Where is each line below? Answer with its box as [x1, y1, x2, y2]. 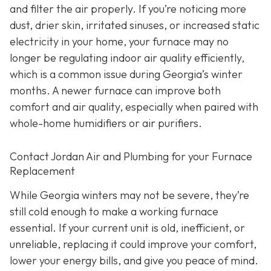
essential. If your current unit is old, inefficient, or [10, 220, 245, 235]
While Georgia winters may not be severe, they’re [10, 188, 249, 202]
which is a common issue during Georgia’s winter [10, 67, 243, 82]
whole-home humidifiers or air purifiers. [10, 116, 202, 131]
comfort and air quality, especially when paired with [10, 100, 258, 114]
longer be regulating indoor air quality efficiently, [10, 51, 244, 65]
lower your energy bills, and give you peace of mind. [10, 253, 258, 267]
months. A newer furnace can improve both [10, 83, 221, 98]
